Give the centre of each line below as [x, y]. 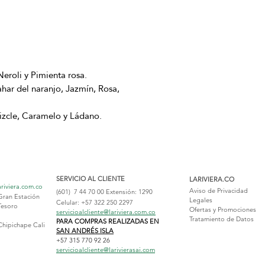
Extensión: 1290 [129, 192]
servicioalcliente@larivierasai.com [106, 250]
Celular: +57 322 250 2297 [95, 203]
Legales [201, 200]
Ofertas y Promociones [223, 210]
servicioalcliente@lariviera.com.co [106, 212]
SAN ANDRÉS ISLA [85, 231]
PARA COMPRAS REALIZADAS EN [108, 222]
